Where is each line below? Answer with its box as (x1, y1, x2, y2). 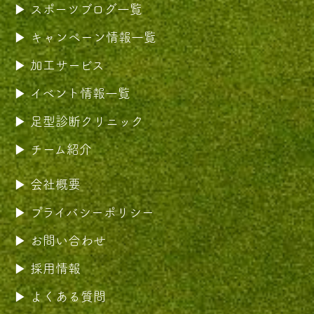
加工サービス (30, 58, 104, 71)
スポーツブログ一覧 (30, 2, 142, 15)
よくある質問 (30, 289, 106, 303)
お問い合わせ (30, 233, 106, 247)
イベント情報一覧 (30, 86, 130, 100)
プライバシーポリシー (30, 205, 154, 219)
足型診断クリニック (30, 114, 144, 128)
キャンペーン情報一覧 (30, 30, 156, 43)
